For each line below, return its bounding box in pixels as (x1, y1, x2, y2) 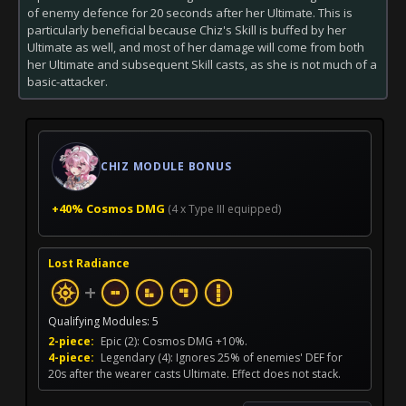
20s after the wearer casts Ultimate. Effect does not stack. (48, 365, 341, 382)
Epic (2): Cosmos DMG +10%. (98, 333, 247, 349)
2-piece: (48, 333, 94, 349)
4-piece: (48, 349, 94, 365)
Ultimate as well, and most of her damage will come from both (27, 38, 364, 55)
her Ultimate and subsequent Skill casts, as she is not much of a (27, 55, 377, 72)
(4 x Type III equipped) (168, 200, 281, 217)
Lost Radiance (48, 255, 130, 271)
